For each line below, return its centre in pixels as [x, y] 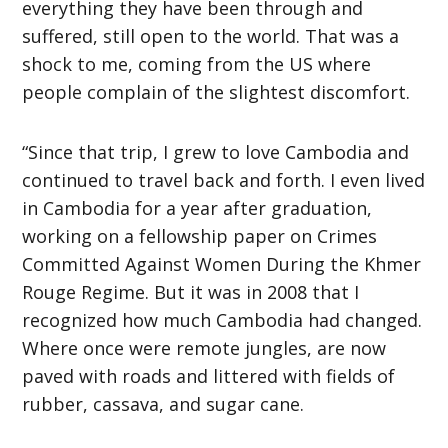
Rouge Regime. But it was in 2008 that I [191, 291]
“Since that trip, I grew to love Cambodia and [216, 151]
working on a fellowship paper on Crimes [200, 235]
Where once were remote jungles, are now [204, 347]
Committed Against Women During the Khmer [222, 263]
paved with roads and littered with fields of [209, 375]
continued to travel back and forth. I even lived [224, 179]
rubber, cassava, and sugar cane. [163, 403]
